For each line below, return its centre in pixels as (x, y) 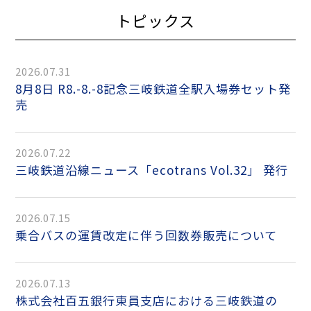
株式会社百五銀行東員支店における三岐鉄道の (22, 301)
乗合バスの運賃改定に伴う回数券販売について (153, 235)
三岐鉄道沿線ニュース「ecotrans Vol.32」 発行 (158, 170)
